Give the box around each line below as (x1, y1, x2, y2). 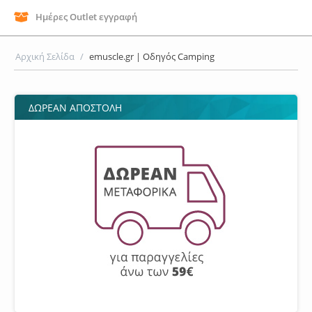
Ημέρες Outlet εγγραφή (36, 10, 137, 23)
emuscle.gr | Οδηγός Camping (89, 50, 214, 63)
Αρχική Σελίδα (15, 50, 75, 63)
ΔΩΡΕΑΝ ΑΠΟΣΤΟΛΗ (29, 101, 122, 114)
